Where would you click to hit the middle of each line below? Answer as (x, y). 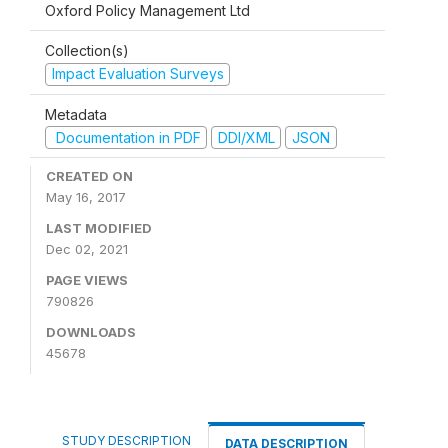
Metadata (76, 114)
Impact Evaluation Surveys (137, 73)
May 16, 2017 (86, 197)
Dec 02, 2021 (87, 249)
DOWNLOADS (91, 332)
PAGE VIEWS (87, 280)
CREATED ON (89, 176)
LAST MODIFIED (99, 228)
